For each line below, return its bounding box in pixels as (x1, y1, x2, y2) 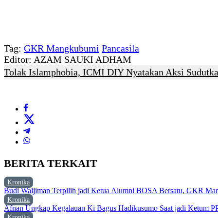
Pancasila (102, 43, 139, 54)
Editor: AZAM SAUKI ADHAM (4, 54, 131, 65)
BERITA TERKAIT (4, 157, 97, 170)
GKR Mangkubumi (24, 43, 99, 54)
